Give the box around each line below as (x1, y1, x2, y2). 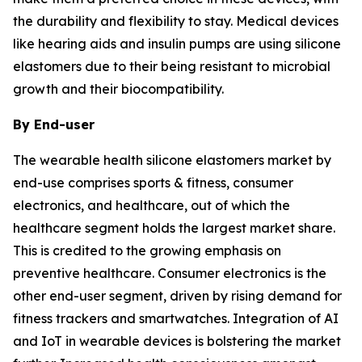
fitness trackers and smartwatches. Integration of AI (13, 310, 339, 327)
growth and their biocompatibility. (13, 81, 224, 98)
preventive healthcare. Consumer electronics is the (13, 265, 326, 282)
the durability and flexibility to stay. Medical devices (13, 13, 339, 30)
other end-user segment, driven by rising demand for (13, 288, 342, 305)
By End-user (13, 116, 95, 133)
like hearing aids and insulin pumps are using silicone (13, 36, 341, 53)
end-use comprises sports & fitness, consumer (13, 175, 293, 192)
